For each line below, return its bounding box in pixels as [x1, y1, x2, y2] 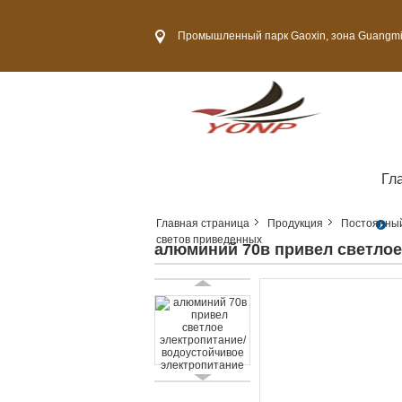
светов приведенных [156, 233, 262, 246]
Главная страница [156, 217, 249, 230]
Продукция [267, 217, 323, 230]
